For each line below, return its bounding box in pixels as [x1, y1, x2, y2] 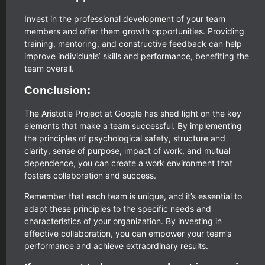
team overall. [24, 63, 74, 74]
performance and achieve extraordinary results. [24, 241, 208, 251]
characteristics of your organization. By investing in [24, 216, 222, 227]
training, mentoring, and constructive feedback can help [24, 38, 242, 49]
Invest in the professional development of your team [24, 14, 225, 24]
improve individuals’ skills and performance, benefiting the [24, 51, 249, 62]
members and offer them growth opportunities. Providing [24, 26, 244, 37]
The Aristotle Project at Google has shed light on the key [24, 108, 241, 118]
